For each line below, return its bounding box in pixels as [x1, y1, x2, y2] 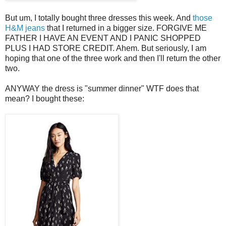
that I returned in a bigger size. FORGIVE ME [45, 23, 207, 32]
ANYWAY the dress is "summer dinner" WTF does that [5, 84, 199, 93]
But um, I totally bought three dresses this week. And [5, 13, 193, 22]
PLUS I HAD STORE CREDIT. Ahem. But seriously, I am [5, 43, 206, 52]
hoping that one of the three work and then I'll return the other [5, 53, 220, 63]
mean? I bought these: [5, 94, 84, 103]
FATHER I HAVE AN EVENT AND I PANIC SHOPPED [5, 33, 201, 42]
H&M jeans [5, 23, 45, 32]
